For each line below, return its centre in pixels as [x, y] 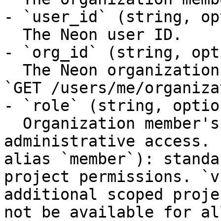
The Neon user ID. [13, 35]
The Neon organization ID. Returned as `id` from [13, 70]
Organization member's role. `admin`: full [13, 123]
